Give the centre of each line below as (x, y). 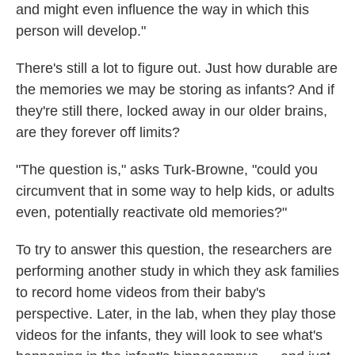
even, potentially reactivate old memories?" (151, 212)
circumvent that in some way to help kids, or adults (175, 191)
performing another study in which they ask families (177, 271)
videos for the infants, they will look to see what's (169, 335)
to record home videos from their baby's (141, 292)
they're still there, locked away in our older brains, (172, 111)
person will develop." (81, 31)
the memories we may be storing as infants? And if (175, 90)
